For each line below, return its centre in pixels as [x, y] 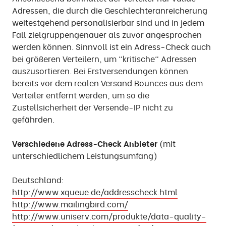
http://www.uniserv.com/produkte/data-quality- [109, 216]
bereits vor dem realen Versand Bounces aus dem [107, 83]
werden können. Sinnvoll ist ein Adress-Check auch [111, 47]
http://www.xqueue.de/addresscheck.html [95, 192]
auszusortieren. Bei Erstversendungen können [100, 71]
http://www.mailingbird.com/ [70, 204]
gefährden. [33, 119]
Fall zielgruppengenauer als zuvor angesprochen [107, 35]
